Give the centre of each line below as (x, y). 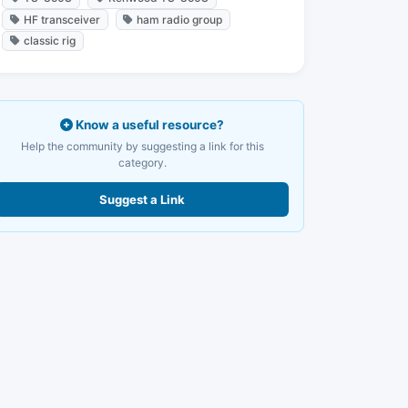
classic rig (49, 40)
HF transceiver (61, 19)
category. (142, 162)
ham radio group (180, 19)
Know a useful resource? (148, 124)
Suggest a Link (142, 199)
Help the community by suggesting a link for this (142, 146)
